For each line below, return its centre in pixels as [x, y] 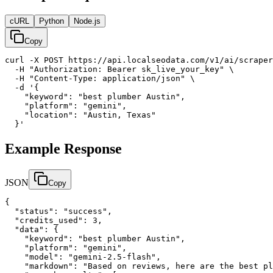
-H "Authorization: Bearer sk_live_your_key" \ [119, 69]
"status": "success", [58, 211]
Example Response [63, 148]
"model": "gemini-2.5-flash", [83, 257]
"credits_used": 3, [54, 220]
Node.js [87, 21]
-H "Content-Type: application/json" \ [100, 79]
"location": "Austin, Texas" [80, 115]
